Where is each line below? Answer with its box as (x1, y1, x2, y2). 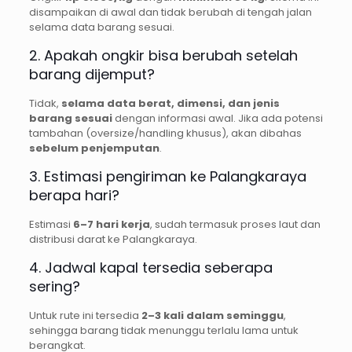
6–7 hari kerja (72, 216, 150, 232)
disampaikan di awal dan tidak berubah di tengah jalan (28, 4, 312, 20)
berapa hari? (28, 185, 119, 205)
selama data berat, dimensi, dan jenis (60, 95, 280, 111)
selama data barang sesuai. (28, 19, 174, 35)
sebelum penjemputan (28, 140, 159, 156)
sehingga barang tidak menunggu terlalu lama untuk (28, 322, 299, 338)
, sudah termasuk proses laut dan (149, 216, 321, 232)
